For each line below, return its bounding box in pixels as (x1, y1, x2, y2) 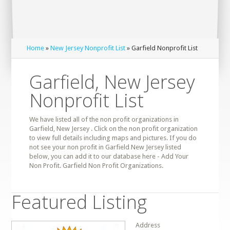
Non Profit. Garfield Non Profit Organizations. (29, 162, 164, 169)
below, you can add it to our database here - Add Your (29, 152, 189, 160)
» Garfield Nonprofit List (125, 44, 198, 52)
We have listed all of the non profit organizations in (29, 116, 179, 123)
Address (136, 221, 161, 229)
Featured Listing (11, 189, 147, 215)
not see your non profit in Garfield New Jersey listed (29, 143, 182, 151)
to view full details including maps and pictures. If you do (29, 134, 197, 142)
